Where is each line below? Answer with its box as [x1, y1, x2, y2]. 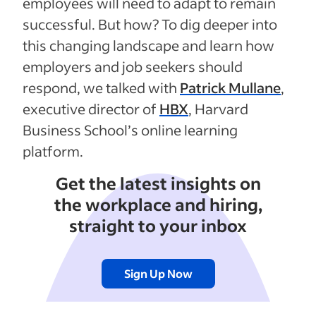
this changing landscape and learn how [23, 36, 274, 54]
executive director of [23, 99, 159, 118]
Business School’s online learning [23, 121, 238, 139]
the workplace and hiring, [54, 193, 262, 215]
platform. [23, 142, 83, 160]
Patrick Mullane [180, 78, 281, 97]
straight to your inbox [69, 214, 247, 236]
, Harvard [188, 99, 248, 118]
